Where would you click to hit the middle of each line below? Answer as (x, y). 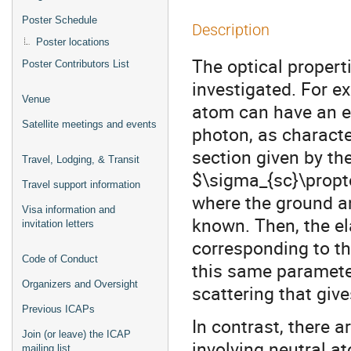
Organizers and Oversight (80, 284)
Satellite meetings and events (89, 124)
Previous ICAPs (58, 309)
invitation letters (58, 224)
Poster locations (73, 42)
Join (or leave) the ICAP (76, 334)
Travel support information (81, 185)
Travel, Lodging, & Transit (81, 159)
